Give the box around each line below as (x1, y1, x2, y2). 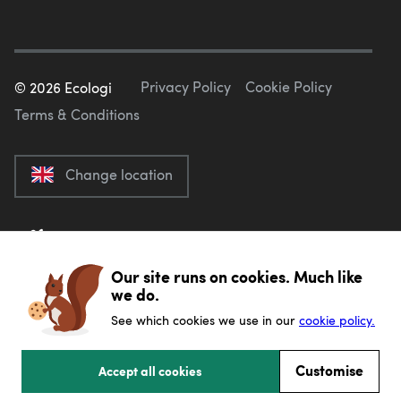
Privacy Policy (141, 76, 231, 96)
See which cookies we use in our (111, 311, 299, 328)
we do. (111, 282, 159, 306)
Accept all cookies (98, 362, 202, 380)
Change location (65, 165, 173, 184)
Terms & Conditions (14, 104, 140, 124)
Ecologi (61, 78, 112, 98)
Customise (295, 360, 363, 380)
